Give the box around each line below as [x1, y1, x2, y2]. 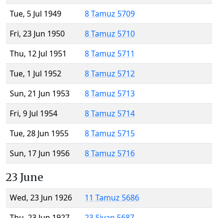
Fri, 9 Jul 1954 [10, 108, 57, 119]
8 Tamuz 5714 [85, 108, 135, 119]
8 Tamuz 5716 [85, 148, 135, 159]
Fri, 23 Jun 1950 [10, 28, 65, 39]
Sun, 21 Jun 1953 [10, 88, 70, 99]
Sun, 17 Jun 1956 [10, 148, 70, 159]
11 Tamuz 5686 [85, 192, 139, 203]
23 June [6, 171, 43, 184]
